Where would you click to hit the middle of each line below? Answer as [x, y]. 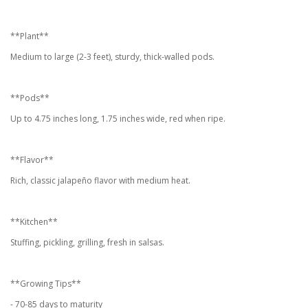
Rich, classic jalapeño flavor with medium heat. [102, 181]
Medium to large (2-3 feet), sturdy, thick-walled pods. [114, 57]
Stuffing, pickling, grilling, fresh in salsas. [89, 243]
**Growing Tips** [48, 284]
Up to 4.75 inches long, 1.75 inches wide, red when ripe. [120, 119]
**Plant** [32, 36]
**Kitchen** [36, 222]
